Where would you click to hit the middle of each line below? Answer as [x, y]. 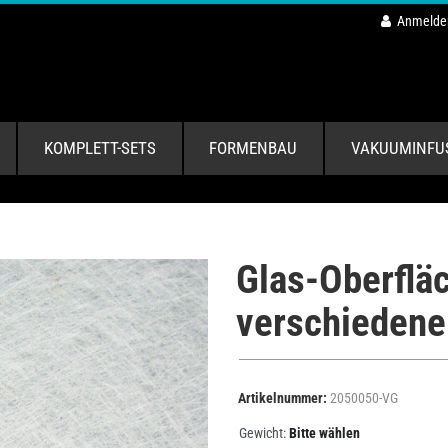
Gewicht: [262, 433]
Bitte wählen [324, 433]
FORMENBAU [253, 148]
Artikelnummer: [284, 398]
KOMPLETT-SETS [99, 148]
